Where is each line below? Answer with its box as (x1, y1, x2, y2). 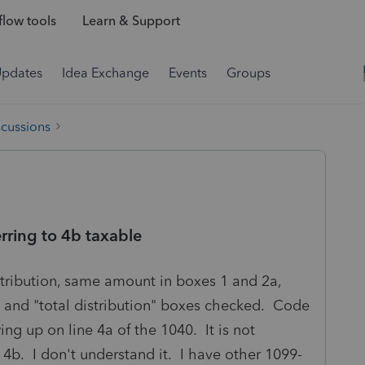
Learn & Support (81, 13, 180, 29)
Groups (226, 65, 270, 81)
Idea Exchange (62, 65, 149, 81)
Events (169, 65, 207, 81)
